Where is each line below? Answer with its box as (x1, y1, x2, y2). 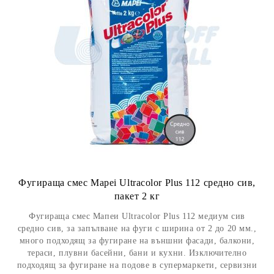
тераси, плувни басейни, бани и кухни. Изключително (27, 248, 247, 257)
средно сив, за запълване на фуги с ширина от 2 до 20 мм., (17, 224, 257, 233)
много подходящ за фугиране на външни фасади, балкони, (19, 236, 255, 245)
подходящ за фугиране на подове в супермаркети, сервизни (17, 261, 257, 270)
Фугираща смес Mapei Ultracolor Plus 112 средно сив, (18, 177, 256, 188)
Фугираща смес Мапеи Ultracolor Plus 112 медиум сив (29, 212, 245, 221)
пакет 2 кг (114, 191, 160, 201)
